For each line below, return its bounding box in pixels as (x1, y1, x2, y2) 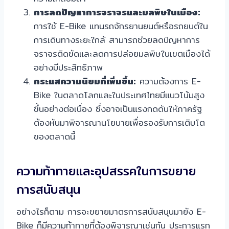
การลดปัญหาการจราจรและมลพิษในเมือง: (34, 5, 200, 19)
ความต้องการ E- (136, 74, 201, 88)
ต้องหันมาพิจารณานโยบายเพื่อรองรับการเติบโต (34, 116, 205, 130)
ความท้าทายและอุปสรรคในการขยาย (16, 161, 196, 181)
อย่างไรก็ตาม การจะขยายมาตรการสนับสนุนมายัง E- (16, 204, 206, 219)
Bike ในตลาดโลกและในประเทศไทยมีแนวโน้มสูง (34, 88, 204, 102)
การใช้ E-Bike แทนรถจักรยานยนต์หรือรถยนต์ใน (34, 19, 208, 33)
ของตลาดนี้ (34, 129, 75, 144)
